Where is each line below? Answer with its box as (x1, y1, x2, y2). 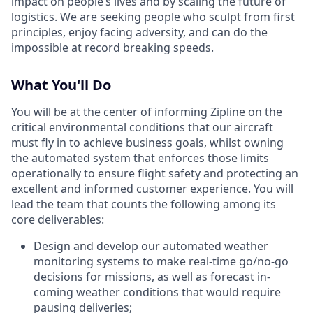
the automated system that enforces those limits (11, 150, 269, 166)
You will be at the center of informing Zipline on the (11, 103, 282, 119)
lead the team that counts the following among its (11, 196, 276, 212)
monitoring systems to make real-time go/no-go (34, 253, 289, 269)
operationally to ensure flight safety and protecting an (11, 165, 298, 181)
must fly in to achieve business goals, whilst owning (11, 134, 284, 150)
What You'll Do (11, 75, 111, 94)
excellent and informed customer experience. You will (11, 180, 293, 196)
